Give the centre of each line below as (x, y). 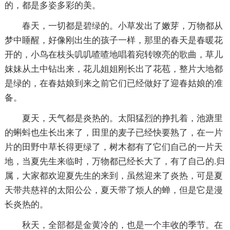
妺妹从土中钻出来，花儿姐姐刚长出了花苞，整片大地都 (113, 69)
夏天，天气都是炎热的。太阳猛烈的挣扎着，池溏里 (122, 118)
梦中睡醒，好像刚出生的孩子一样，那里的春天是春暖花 (113, 40)
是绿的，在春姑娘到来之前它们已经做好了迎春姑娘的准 (113, 83)
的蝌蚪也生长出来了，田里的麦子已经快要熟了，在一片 (113, 132)
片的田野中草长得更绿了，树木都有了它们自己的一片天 (113, 147)
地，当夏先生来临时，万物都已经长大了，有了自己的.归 (114, 161)
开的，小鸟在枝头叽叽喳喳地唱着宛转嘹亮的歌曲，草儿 (113, 54)
